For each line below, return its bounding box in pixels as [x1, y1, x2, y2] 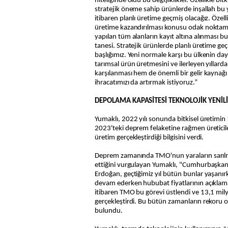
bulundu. [95, 207, 123, 215]
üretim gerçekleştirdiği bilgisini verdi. [95, 134, 204, 141]
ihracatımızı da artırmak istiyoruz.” [95, 79, 197, 87]
